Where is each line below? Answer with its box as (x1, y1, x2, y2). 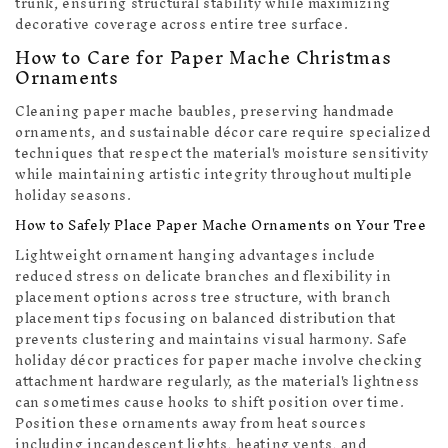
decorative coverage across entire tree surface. (15, 8, 349, 40)
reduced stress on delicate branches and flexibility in (15, 261, 392, 293)
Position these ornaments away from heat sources (15, 408, 367, 440)
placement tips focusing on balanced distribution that (15, 303, 396, 335)
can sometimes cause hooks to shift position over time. (15, 387, 405, 419)
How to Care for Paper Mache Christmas (15, 37, 392, 79)
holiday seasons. (15, 180, 132, 212)
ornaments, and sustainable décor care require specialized (15, 117, 431, 149)
